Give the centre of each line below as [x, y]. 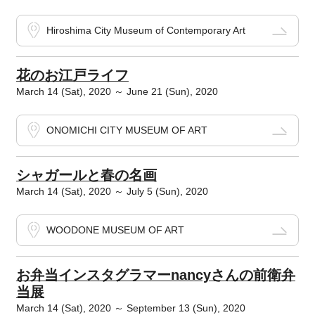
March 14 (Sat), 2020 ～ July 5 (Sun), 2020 [112, 192]
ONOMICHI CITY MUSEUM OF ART [127, 130]
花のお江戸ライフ [72, 76]
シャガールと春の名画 [86, 175]
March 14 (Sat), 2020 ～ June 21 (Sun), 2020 [117, 92]
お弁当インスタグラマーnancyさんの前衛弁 [155, 275]
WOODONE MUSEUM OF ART [115, 230]
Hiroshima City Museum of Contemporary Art [146, 31]
